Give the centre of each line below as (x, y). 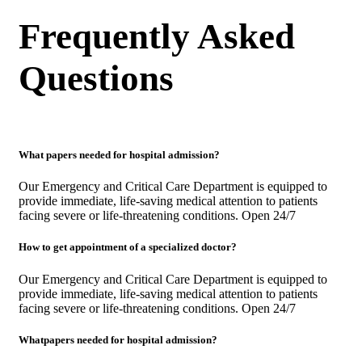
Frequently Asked (157, 36)
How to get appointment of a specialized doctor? (128, 247)
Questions (96, 78)
